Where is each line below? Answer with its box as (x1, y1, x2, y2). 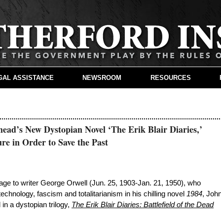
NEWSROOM (82, 74, 122, 81)
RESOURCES (150, 74, 191, 81)
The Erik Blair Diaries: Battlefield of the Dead (72, 201, 214, 209)
